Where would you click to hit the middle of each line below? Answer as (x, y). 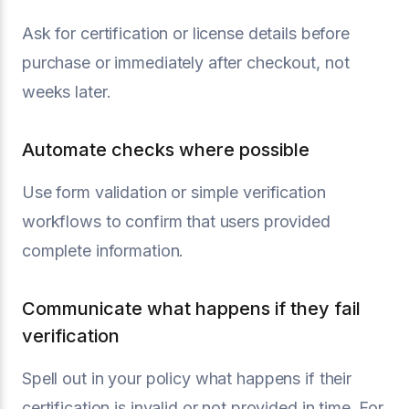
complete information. (103, 251)
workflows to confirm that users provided (176, 221)
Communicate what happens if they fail (191, 309)
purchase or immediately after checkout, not (186, 63)
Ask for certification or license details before (186, 33)
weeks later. (67, 92)
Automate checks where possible (166, 150)
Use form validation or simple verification (174, 192)
